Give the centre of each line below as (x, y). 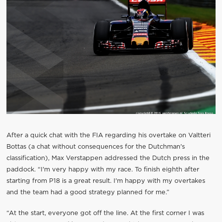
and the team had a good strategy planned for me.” (88, 192)
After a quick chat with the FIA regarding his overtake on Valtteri (108, 135)
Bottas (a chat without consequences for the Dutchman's (95, 147)
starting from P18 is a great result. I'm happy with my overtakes (106, 181)
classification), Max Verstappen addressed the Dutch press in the (108, 158)
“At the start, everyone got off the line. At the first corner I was (105, 213)
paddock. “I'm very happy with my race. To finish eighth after (103, 169)
